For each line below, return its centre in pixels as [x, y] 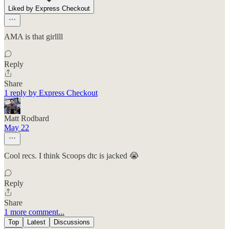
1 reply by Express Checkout [51, 93]
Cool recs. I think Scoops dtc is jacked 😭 [72, 156]
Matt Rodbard [27, 119]
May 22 [17, 128]
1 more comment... [34, 212]
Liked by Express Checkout [49, 9]
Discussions [72, 222]
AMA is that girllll [33, 37]
